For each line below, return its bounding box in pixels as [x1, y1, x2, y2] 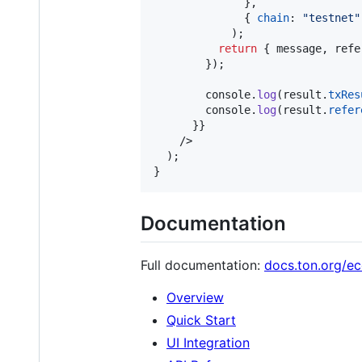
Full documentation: [141, 257, 264, 274]
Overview [166, 289, 224, 306]
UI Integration [166, 335, 250, 351]
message [270, 42, 322, 56]
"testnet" [302, 11, 360, 25]
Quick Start [166, 312, 236, 329]
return [218, 42, 257, 56]
